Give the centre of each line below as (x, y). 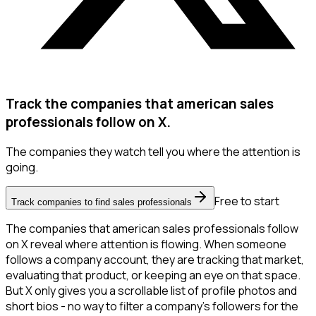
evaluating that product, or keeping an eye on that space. (153, 275)
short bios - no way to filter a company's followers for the (152, 306)
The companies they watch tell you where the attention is (153, 152)
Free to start (247, 201)
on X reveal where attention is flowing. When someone (146, 244)
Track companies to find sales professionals (102, 202)
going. (22, 168)
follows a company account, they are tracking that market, (155, 260)
